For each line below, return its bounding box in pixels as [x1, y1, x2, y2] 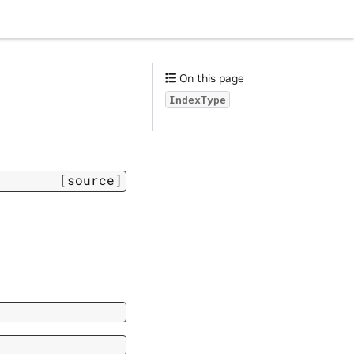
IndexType [169, 93, 226, 106]
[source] [59, 171, 122, 189]
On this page [176, 71, 245, 85]
